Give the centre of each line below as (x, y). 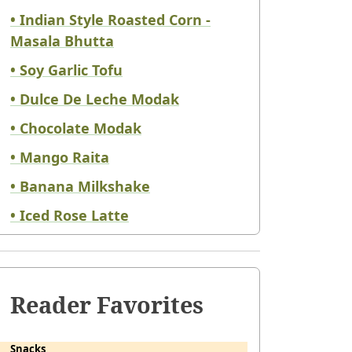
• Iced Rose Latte (70, 216)
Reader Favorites (107, 305)
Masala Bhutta (62, 41)
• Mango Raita (60, 158)
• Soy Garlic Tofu (66, 70)
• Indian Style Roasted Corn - (110, 20)
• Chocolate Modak (76, 128)
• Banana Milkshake (80, 187)
